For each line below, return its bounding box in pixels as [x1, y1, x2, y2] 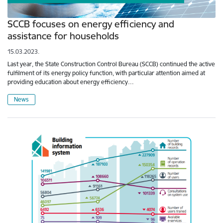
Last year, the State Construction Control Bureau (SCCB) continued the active [7, 60, 215, 68]
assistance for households [7, 30, 119, 42]
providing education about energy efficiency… [7, 78, 134, 86]
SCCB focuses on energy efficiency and [7, 18, 174, 30]
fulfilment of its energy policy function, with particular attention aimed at [7, 69, 205, 77]
